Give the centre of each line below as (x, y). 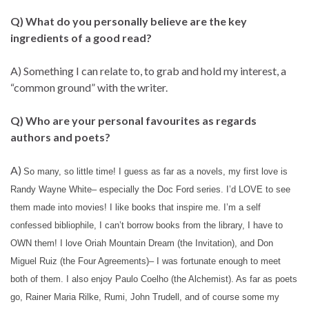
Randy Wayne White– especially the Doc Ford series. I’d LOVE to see (150, 189)
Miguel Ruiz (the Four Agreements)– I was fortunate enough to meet (146, 261)
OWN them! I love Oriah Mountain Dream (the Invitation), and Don (142, 243)
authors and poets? (60, 137)
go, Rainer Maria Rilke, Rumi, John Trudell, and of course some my (145, 297)
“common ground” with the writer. (89, 87)
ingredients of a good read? (81, 37)
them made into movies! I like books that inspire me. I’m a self (136, 207)
